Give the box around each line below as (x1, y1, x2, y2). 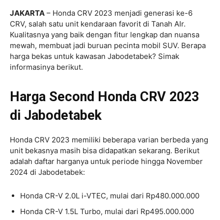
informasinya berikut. (10, 62, 83, 72)
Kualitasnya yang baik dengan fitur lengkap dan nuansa (10, 29, 199, 39)
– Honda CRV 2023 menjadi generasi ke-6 (45, 8, 192, 18)
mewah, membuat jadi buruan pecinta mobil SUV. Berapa (10, 40, 206, 50)
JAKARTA (10, 8, 45, 18)
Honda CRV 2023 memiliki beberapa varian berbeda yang (10, 135, 208, 144)
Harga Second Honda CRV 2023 (10, 88, 199, 105)
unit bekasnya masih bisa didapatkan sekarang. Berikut (10, 145, 199, 155)
